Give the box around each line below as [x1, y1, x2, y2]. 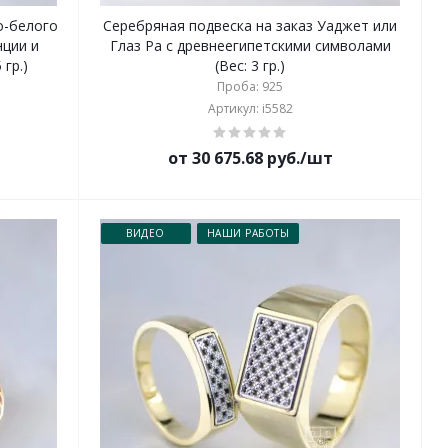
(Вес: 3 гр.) [215, 56, 286, 75]
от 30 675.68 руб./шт [167, 147, 333, 169]
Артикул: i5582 [207, 100, 293, 117]
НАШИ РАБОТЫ [206, 226, 290, 240]
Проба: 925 [217, 78, 284, 95]
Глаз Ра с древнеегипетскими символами [109, 36, 391, 55]
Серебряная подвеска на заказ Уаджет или [103, 16, 398, 35]
